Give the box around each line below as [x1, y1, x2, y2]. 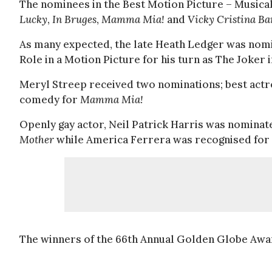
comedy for [19, 93, 80, 106]
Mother [19, 133, 54, 146]
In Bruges [52, 13, 97, 26]
